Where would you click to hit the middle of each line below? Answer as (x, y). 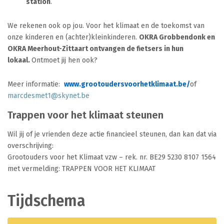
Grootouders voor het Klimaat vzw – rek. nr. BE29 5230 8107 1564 (112, 157)
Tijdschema (46, 201)
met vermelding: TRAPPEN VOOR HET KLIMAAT (81, 169)
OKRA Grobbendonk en (177, 37)
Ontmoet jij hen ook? (64, 60)
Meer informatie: (36, 84)
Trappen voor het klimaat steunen (85, 115)
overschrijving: (30, 146)
